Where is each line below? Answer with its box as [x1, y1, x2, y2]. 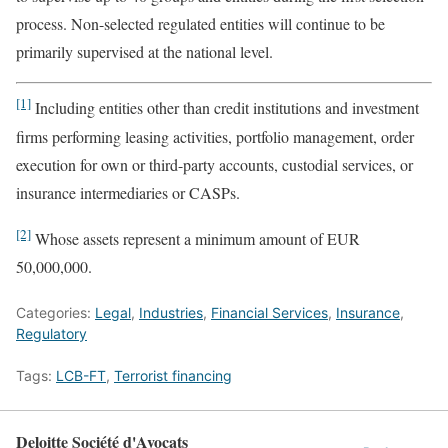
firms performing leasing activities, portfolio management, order [16, 125, 414, 147]
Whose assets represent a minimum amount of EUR [31, 227, 360, 249]
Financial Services [211, 303, 328, 321]
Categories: [16, 303, 95, 321]
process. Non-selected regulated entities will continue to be [16, 13, 385, 35]
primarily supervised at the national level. [16, 41, 273, 63]
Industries [139, 303, 203, 321]
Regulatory [16, 324, 87, 342]
